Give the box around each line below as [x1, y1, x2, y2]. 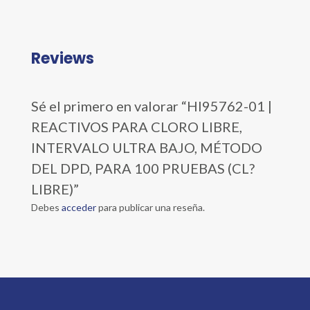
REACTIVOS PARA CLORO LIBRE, [30, 118, 242, 135]
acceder [61, 201, 96, 213]
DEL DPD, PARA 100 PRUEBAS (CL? [30, 159, 255, 176]
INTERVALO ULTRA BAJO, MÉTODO [30, 138, 262, 156]
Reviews [30, 47, 94, 69]
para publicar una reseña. [95, 201, 205, 213]
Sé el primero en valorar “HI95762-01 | [30, 97, 272, 114]
